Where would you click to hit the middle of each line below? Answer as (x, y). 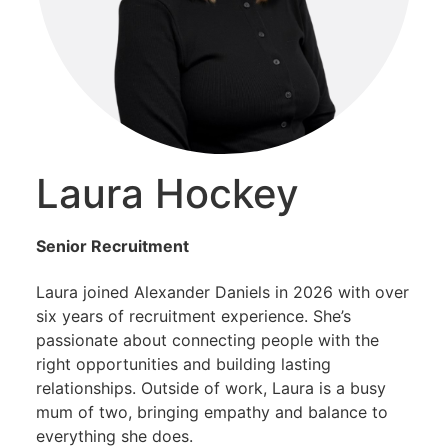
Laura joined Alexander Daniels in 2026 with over (222, 292)
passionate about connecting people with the (207, 340)
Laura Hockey (167, 193)
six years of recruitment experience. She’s (193, 316)
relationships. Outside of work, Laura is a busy (211, 388)
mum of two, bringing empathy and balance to (212, 412)
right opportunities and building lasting (183, 364)
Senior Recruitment (112, 245)
